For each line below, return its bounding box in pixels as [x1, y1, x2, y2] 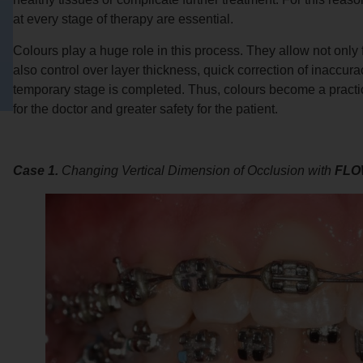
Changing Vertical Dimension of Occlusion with [61, 164, 331, 178]
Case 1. [12, 164, 62, 178]
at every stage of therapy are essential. [12, 12, 233, 27]
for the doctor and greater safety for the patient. [12, 101, 278, 116]
